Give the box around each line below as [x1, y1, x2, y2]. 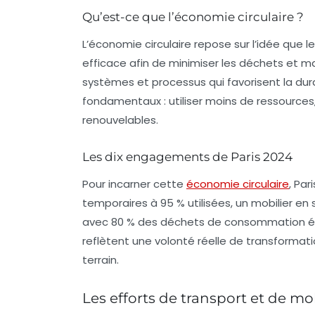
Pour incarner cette [82, 176, 186, 191]
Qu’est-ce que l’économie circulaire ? [82, 10, 304, 24]
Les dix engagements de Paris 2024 [82, 150, 292, 164]
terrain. [82, 252, 119, 267]
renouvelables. [82, 112, 158, 127]
